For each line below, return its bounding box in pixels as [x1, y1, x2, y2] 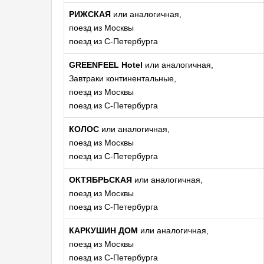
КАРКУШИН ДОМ [69, 226, 138, 235]
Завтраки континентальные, [69, 74, 176, 83]
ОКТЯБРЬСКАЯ [69, 175, 132, 184]
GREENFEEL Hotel [69, 60, 143, 70]
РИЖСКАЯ [69, 9, 111, 19]
